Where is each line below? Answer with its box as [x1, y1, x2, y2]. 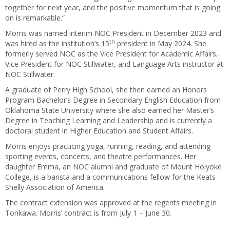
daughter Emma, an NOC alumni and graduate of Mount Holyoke [5, 162, 222, 171]
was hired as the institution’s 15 [5, 39, 109, 48]
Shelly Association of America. [5, 182, 105, 192]
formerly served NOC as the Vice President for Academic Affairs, [5, 49, 218, 59]
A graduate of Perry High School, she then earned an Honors [5, 85, 207, 94]
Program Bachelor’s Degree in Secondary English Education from [5, 95, 221, 105]
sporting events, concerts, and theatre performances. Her [5, 151, 196, 161]
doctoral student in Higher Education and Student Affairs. [5, 126, 193, 136]
